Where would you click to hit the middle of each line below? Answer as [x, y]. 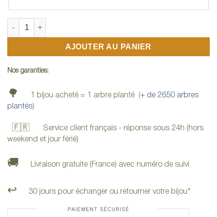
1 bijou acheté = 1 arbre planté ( [85, 96]
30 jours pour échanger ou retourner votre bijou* [109, 192]
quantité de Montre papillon [53, 23]
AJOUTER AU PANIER [108, 46]
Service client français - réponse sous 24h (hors [116, 129]
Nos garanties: [28, 71]
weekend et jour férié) [43, 140]
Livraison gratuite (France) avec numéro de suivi [110, 164]
